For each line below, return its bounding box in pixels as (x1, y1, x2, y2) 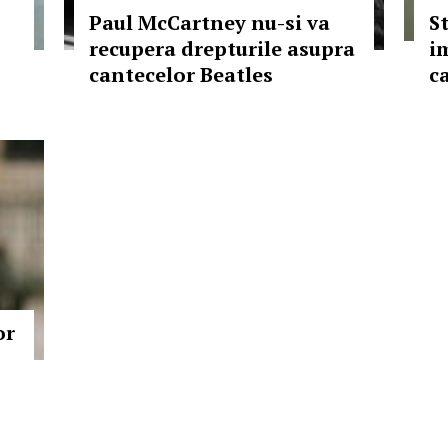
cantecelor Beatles (89, 61, 273, 88)
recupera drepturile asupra (89, 35, 355, 62)
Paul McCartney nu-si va (89, 9, 330, 36)
